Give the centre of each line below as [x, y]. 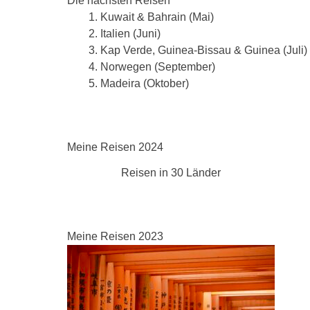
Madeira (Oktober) [145, 83]
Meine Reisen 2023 [115, 236]
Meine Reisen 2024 [115, 147]
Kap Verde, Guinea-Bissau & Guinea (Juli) [204, 50]
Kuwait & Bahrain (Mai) [157, 17]
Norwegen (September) [158, 67]
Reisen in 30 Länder [171, 172]
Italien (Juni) [130, 34]
